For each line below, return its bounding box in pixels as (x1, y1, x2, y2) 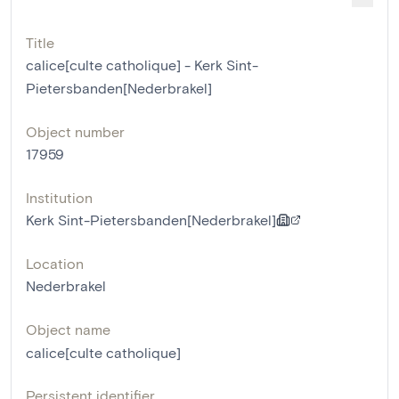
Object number (26, 123, 125, 140)
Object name (26, 321, 110, 338)
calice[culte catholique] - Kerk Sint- (26, 56, 258, 73)
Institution (26, 189, 93, 206)
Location (26, 255, 84, 272)
